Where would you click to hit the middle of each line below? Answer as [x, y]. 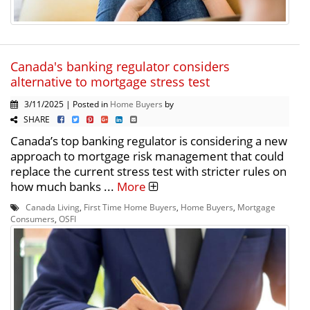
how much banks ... [64, 186]
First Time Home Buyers [130, 207]
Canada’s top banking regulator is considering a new [149, 140]
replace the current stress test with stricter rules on [148, 171]
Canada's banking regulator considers [120, 66]
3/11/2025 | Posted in [64, 103]
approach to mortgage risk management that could [147, 156]
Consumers [33, 218]
